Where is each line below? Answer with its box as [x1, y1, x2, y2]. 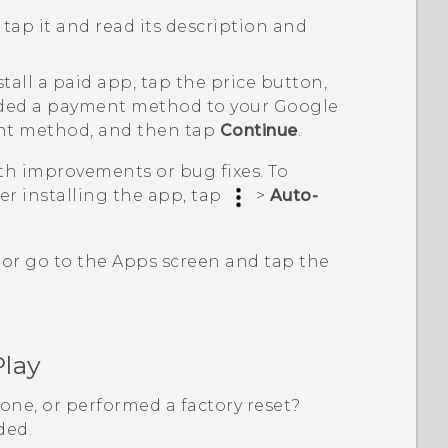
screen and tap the [157, 251, 330, 271]
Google [273, 96, 339, 116]
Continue [219, 120, 298, 140]
